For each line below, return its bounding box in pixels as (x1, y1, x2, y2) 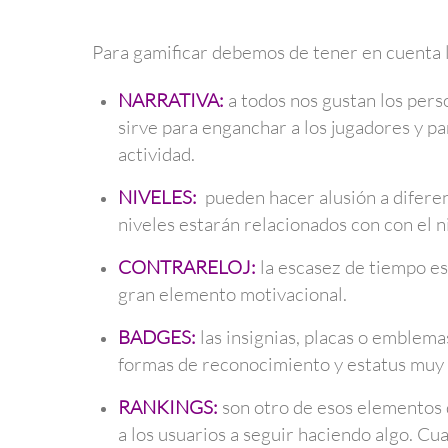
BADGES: (117, 326, 196, 349)
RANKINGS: (117, 396, 218, 419)
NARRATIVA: (117, 89, 224, 112)
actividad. (117, 143, 195, 166)
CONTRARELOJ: (117, 256, 256, 279)
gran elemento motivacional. (117, 283, 347, 306)
